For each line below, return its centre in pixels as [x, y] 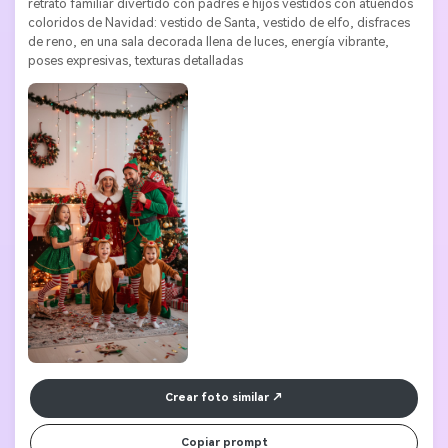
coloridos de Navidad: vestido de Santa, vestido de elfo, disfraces [218, 23]
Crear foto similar [217, 398]
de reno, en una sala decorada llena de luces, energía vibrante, [208, 42]
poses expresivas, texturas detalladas [135, 61]
